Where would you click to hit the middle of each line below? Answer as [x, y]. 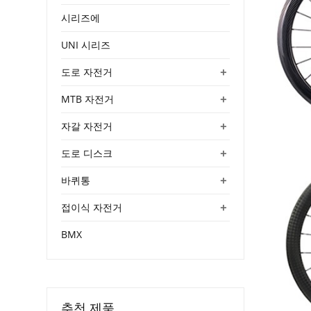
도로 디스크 [87, 153]
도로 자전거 [87, 72]
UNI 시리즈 [86, 44]
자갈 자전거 [87, 126]
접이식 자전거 [92, 207]
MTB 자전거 [88, 99]
